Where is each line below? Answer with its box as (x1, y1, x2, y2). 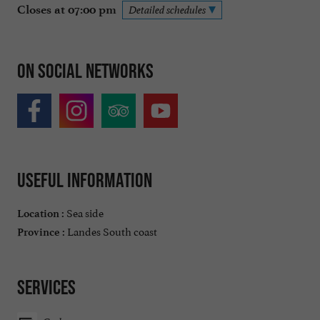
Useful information (17, 169, 152, 192)
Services (17, 275, 76, 299)
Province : (17, 225, 65, 239)
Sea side (64, 203, 104, 220)
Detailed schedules (129, 2, 206, 16)
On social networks (17, 59, 154, 82)
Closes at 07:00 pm (17, 2, 116, 16)
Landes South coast (65, 221, 157, 239)
